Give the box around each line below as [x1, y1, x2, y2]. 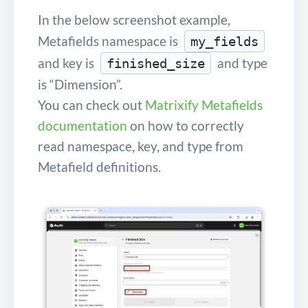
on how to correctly [127, 117, 244, 133]
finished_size [107, 55, 205, 71]
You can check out [38, 96, 145, 113]
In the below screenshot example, [38, 11, 230, 27]
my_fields [190, 33, 258, 49]
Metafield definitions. [38, 158, 161, 175]
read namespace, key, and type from [38, 137, 243, 154]
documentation [38, 117, 127, 133]
